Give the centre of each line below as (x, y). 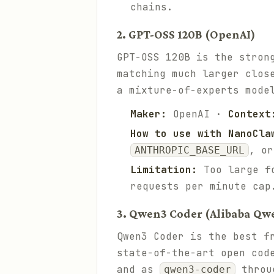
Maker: (149, 114)
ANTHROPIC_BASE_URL (190, 150)
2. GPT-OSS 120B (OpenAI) (186, 34)
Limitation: (164, 170)
